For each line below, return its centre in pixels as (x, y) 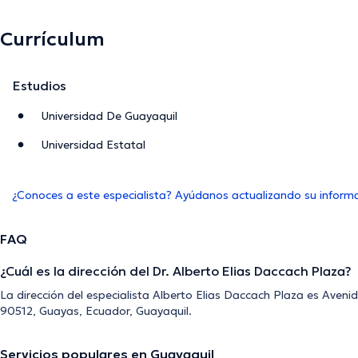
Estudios (40, 86)
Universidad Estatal (93, 145)
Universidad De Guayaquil (109, 116)
